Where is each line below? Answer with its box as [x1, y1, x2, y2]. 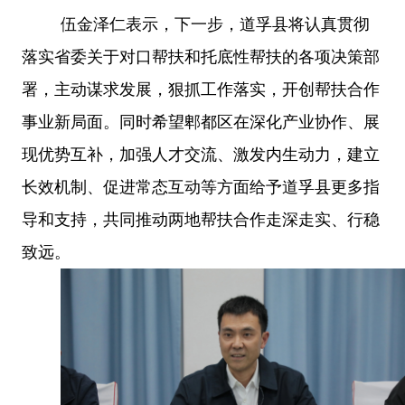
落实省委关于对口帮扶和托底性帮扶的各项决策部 [22, 47, 380, 66]
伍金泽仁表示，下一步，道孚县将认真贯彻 [61, 14, 370, 33]
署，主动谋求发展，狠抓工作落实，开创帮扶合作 [22, 80, 380, 99]
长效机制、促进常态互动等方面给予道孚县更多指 [22, 177, 380, 196]
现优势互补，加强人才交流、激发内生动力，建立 [22, 145, 380, 164]
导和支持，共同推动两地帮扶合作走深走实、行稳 [22, 210, 380, 229]
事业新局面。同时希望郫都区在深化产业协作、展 [22, 112, 380, 131]
